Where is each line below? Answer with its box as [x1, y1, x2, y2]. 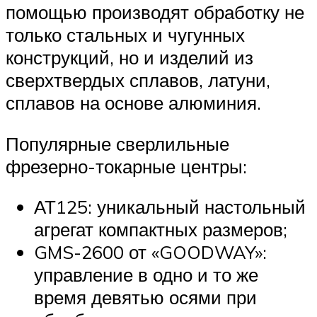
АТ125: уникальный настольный [34, 195, 306, 219]
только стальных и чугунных [6, 23, 245, 46]
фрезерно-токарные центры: [6, 154, 247, 178]
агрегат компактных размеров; [34, 218, 287, 241]
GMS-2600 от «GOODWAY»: [34, 241, 267, 264]
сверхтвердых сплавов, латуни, [6, 68, 270, 91]
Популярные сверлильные [6, 132, 229, 155]
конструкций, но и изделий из [6, 45, 253, 69]
